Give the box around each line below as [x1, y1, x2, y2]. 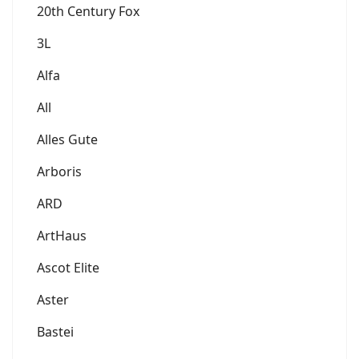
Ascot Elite [37, 258, 99, 276]
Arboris [37, 162, 82, 180]
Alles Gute [37, 130, 98, 148]
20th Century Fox [37, 2, 139, 20]
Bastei [37, 322, 74, 341]
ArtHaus [37, 226, 87, 244]
